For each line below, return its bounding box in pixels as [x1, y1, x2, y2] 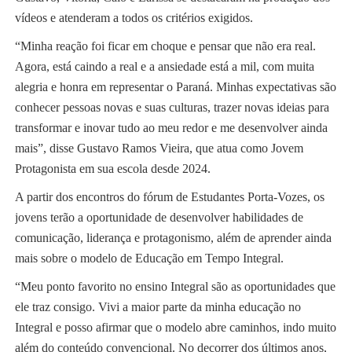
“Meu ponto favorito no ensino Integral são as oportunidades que [14, 279, 335, 293]
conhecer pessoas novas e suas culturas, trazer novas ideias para [14, 100, 329, 114]
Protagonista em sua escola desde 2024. [14, 161, 211, 175]
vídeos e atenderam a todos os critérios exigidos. [14, 10, 253, 24]
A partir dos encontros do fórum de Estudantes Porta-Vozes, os [14, 189, 324, 203]
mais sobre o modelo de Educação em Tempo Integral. [14, 251, 284, 265]
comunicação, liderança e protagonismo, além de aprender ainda [14, 230, 332, 244]
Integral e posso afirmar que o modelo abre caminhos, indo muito [14, 320, 336, 334]
